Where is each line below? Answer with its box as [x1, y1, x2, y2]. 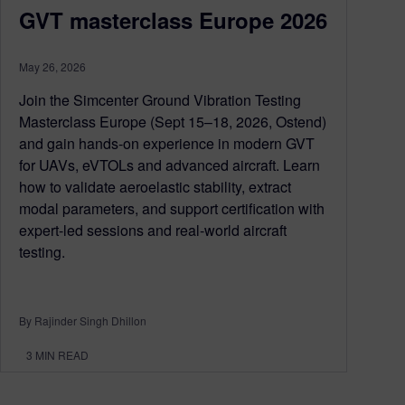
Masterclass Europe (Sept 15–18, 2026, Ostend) [19, 111, 326, 133]
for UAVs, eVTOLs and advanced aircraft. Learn [19, 155, 320, 176]
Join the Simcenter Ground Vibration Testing [19, 89, 301, 111]
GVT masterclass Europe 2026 [19, 5, 327, 36]
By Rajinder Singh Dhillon [19, 313, 146, 329]
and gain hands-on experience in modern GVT [19, 133, 315, 155]
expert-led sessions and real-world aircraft [19, 220, 287, 241]
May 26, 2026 [19, 59, 86, 75]
